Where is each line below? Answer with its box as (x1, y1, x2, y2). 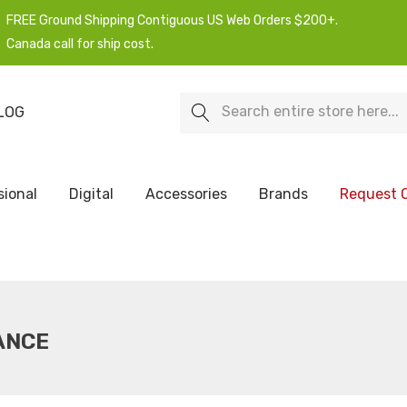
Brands (259, 185, 308, 203)
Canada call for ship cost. (6, 36, 154, 52)
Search (180, 94, 228, 113)
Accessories (145, 185, 227, 203)
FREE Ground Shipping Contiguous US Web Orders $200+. (6, 13, 339, 28)
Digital (69, 185, 114, 203)
